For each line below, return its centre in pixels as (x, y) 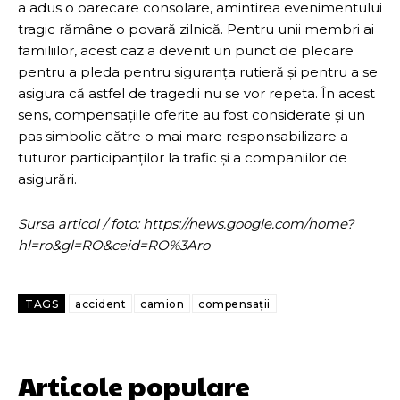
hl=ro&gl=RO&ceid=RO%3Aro (114, 245)
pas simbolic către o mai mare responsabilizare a (183, 136)
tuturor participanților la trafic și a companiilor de (183, 157)
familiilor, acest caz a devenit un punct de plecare (186, 50)
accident (100, 304)
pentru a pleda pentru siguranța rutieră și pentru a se (198, 71)
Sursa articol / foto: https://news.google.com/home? (186, 223)
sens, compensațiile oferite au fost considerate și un (192, 114)
